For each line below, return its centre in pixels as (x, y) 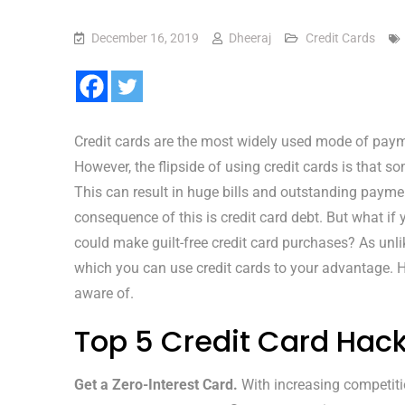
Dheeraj (250, 38)
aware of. (104, 293)
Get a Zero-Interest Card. (156, 385)
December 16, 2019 (145, 38)
